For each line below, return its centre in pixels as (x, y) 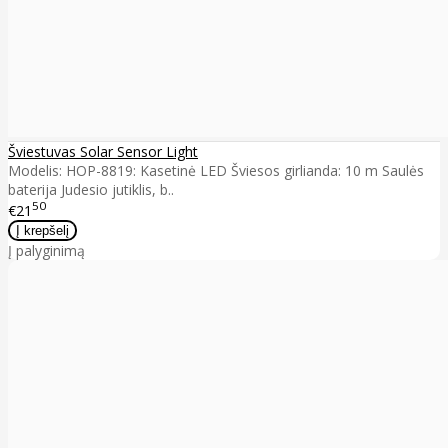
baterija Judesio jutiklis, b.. (91, 189)
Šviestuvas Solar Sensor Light (103, 151)
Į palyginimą (46, 251)
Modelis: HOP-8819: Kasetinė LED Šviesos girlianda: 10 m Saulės (216, 170)
